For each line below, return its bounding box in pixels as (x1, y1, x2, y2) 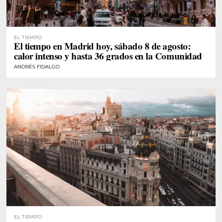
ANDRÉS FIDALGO (14, 63, 59, 70)
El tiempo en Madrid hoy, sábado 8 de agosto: (14, 39, 191, 53)
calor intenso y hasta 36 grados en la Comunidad (14, 49, 202, 62)
